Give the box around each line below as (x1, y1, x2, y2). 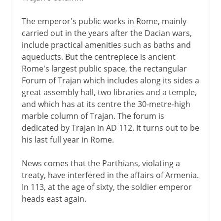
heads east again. (21, 193, 86, 204)
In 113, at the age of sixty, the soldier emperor (21, 181, 192, 192)
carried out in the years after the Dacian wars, (21, 27, 192, 38)
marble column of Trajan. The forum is (21, 110, 164, 121)
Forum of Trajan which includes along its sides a (21, 74, 199, 86)
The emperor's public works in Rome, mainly (21, 15, 186, 27)
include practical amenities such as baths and (21, 39, 191, 50)
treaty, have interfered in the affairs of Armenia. (21, 169, 199, 181)
